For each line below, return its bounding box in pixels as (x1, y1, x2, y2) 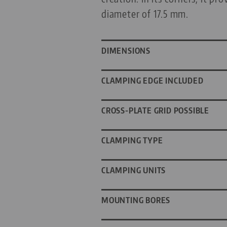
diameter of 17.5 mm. (101, 7, 189, 20)
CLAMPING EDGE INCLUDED (101, 75, 204, 86)
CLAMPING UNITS (101, 165, 166, 176)
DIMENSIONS (101, 46, 150, 56)
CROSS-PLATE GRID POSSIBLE (101, 105, 209, 116)
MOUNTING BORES (101, 195, 171, 206)
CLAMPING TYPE (101, 135, 163, 146)
